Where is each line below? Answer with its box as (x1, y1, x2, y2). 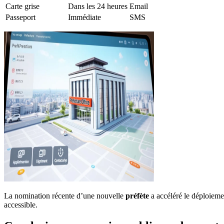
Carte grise (5, 1, 39, 10)
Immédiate (68, 12, 101, 21)
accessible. (4, 200, 37, 209)
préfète (125, 191, 149, 200)
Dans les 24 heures (68, 1, 127, 10)
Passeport (5, 12, 35, 21)
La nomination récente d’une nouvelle (4, 191, 125, 200)
